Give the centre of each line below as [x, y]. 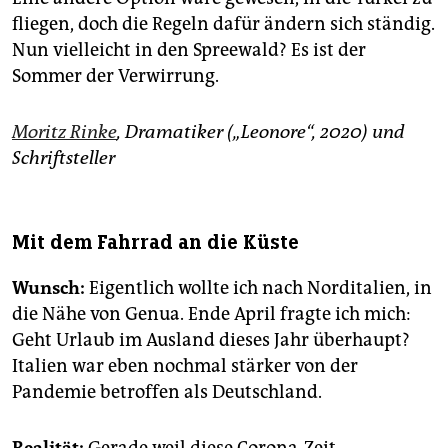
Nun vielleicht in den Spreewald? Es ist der [189, 50]
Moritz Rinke [64, 132]
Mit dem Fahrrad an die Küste [155, 243]
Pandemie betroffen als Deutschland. [167, 392]
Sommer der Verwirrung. [115, 76]
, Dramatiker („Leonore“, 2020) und [261, 132]
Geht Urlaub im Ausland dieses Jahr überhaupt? [211, 340]
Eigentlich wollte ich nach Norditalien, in [258, 288]
